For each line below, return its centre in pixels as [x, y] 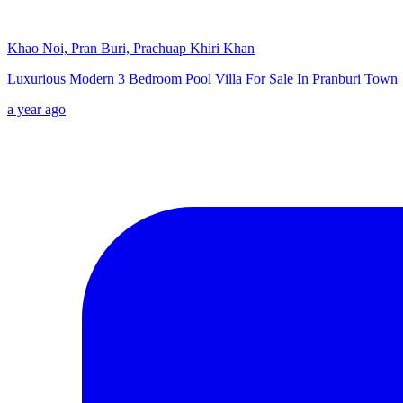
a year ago [36, 109]
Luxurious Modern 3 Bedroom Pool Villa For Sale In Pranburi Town [202, 78]
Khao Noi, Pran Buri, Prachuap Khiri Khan [131, 48]
